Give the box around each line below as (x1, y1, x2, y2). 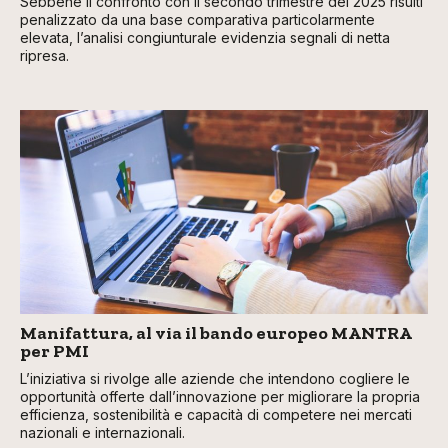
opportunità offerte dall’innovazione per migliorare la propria (20, 388, 420, 406)
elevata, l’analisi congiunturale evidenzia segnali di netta (20, 29, 390, 47)
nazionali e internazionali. (20, 424, 185, 442)
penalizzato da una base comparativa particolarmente (20, 11, 375, 29)
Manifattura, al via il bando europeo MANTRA (20, 322, 411, 345)
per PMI (20, 340, 89, 363)
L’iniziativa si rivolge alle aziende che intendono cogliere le (20, 370, 410, 388)
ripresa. (20, 47, 69, 65)
